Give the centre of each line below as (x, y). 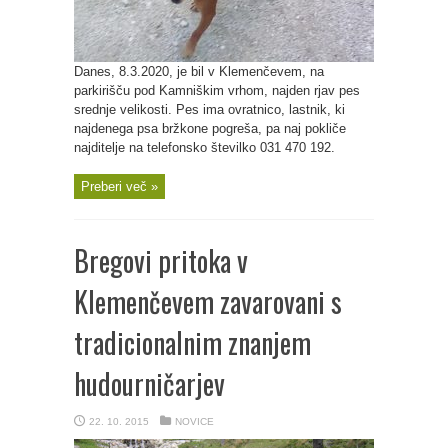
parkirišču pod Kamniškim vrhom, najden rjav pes (217, 90)
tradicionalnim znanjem (192, 342)
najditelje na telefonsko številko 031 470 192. (204, 147)
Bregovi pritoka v (161, 260)
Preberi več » (119, 186)
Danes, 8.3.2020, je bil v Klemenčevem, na (199, 71)
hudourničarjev (149, 383)
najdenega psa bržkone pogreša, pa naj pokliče (210, 128)
